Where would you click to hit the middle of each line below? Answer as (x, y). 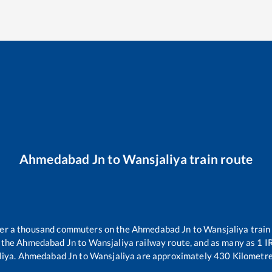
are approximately (173, 256)
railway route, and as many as (195, 243)
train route (220, 158)
